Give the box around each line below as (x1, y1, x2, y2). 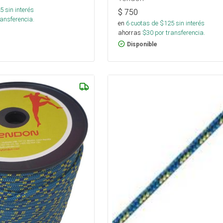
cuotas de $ (129, 18, 164, 27)
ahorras (117, 28, 141, 37)
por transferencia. (153, 28, 205, 37)
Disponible (126, 40, 157, 48)
